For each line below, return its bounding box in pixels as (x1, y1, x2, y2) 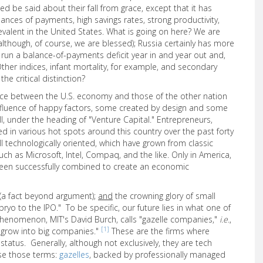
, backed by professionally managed (89, 249, 225, 260)
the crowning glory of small (113, 190, 215, 201)
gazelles (59, 249, 89, 260)
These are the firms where (109, 225, 210, 237)
